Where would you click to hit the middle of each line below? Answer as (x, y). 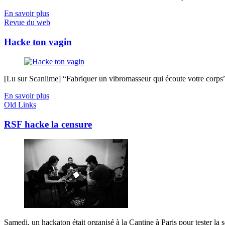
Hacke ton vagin (38, 42)
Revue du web (27, 23)
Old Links (20, 104)
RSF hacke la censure (48, 124)
